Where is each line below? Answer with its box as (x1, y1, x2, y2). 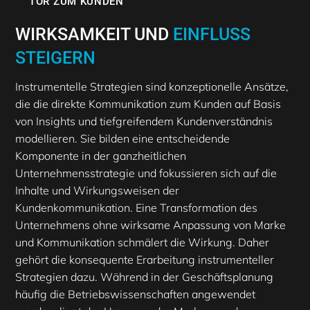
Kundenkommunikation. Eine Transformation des (15, 201, 257, 215)
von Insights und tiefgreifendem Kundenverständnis (15, 114, 273, 129)
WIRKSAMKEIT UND (15, 24, 169, 45)
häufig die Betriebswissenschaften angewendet (15, 287, 255, 302)
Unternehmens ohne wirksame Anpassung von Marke (15, 218, 286, 232)
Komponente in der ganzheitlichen (15, 149, 186, 163)
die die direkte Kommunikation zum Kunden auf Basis (15, 97, 281, 111)
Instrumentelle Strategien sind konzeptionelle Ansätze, (15, 80, 289, 94)
